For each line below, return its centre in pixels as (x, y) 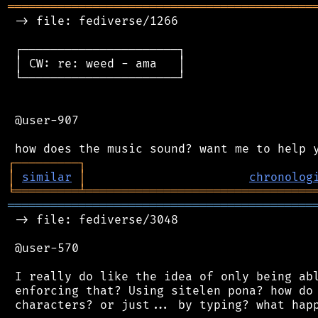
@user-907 (43, 120)
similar (47, 177)
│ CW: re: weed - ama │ (97, 64)
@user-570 (43, 248)
